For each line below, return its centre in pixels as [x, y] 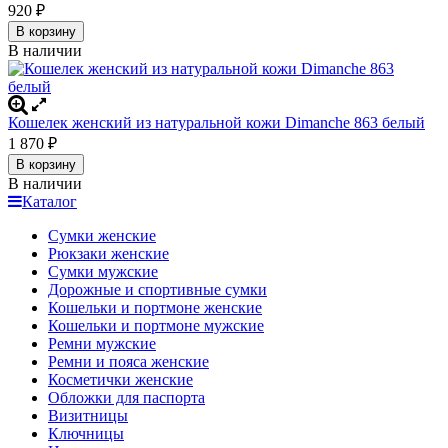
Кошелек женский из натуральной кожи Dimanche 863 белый [216, 123]
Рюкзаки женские [108, 254]
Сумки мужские [103, 272]
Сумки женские [102, 236]
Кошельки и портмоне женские [155, 308]
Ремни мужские [102, 344]
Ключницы [86, 434]
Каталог [49, 202]
